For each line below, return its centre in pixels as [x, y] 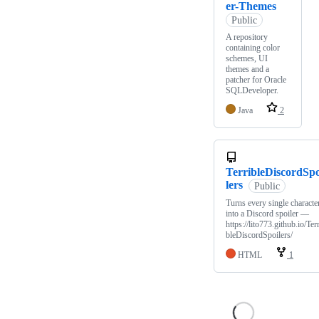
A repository [247, 37]
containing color [253, 48]
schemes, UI [247, 59]
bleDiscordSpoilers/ [259, 235]
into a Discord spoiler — [267, 214]
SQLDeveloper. [252, 91]
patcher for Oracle [256, 80]
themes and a [247, 69]
